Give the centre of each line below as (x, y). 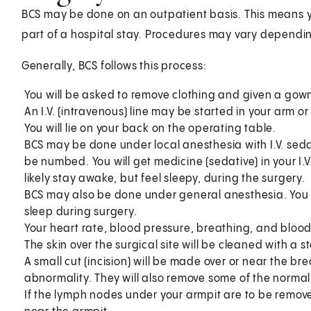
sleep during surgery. (81, 212)
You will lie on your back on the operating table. (150, 128)
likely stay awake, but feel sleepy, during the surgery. (165, 178)
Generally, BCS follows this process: (114, 66)
